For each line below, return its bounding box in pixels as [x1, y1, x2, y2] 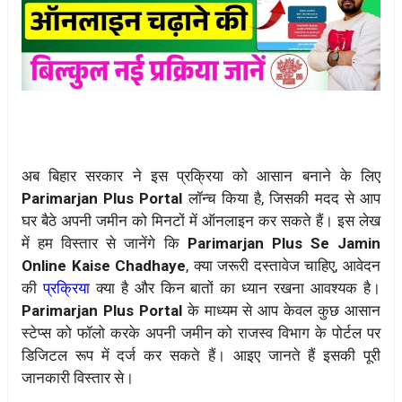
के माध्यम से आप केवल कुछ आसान [181, 301, 381, 320]
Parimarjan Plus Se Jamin [187, 234, 381, 253]
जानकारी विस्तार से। [22, 369, 134, 388]
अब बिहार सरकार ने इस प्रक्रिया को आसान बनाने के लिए [22, 167, 380, 186]
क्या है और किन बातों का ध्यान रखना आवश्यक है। [89, 279, 381, 298]
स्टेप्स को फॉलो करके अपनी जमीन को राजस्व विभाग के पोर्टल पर [22, 324, 380, 343]
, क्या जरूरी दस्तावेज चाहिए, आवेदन [186, 257, 381, 275]
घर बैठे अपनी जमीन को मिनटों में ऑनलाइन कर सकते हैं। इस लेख [22, 212, 380, 231]
